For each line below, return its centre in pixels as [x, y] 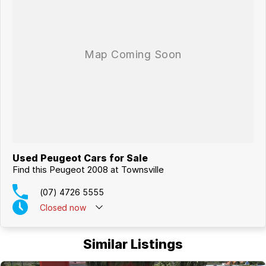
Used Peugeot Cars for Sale [80, 158]
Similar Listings [133, 244]
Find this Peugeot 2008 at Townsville [88, 170]
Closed [53, 207]
